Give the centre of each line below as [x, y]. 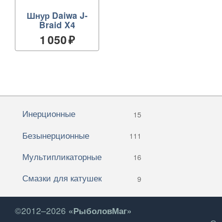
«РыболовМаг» [100, 210]
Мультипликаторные [62, 156]
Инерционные [49, 113]
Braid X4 [57, 25]
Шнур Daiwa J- [57, 15]
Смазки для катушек [62, 178]
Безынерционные [56, 135]
